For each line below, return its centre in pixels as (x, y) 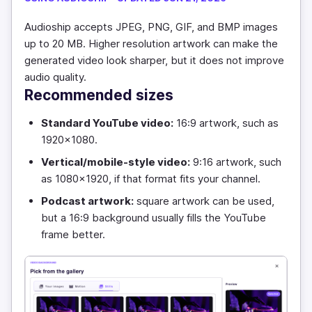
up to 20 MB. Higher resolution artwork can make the (151, 44)
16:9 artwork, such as (226, 123)
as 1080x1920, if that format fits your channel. (151, 179)
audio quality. (55, 77)
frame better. (73, 234)
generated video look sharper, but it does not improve (154, 60)
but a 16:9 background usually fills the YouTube (154, 218)
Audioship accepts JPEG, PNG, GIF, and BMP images (151, 27)
